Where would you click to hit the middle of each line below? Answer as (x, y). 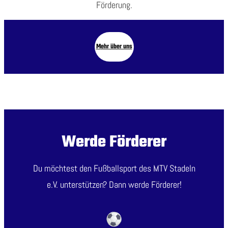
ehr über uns (116, 47)
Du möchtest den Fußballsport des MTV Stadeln (114, 168)
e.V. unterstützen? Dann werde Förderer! (114, 185)
